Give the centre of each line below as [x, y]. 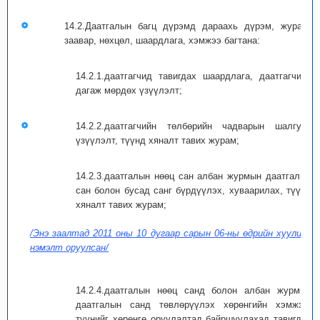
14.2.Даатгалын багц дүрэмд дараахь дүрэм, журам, [188, 26]
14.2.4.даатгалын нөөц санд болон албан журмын [194, 290]
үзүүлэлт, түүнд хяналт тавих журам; [157, 140]
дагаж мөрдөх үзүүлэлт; [129, 90]
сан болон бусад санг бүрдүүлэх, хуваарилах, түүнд [194, 190]
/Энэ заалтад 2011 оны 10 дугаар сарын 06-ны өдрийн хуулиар [171, 233]
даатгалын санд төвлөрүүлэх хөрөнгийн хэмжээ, [194, 305]
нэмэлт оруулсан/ [69, 247]
